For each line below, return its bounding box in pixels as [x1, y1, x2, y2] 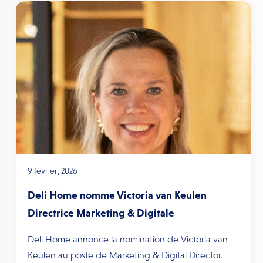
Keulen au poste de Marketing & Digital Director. [27, 250, 223, 260]
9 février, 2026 [27, 166, 77, 176]
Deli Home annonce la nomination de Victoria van [27, 234, 228, 244]
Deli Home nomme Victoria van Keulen [27, 190, 207, 201]
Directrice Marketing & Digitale [27, 207, 174, 219]
